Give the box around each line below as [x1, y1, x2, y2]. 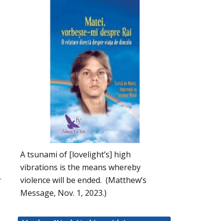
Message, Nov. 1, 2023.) [20, 187, 107, 198]
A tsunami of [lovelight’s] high [20, 148, 131, 160]
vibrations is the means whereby [20, 161, 141, 173]
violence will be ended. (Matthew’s [20, 174, 147, 185]
